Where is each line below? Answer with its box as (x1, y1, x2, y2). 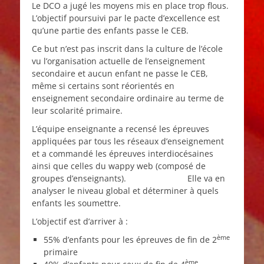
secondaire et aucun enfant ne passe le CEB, (32, 68, 208, 80)
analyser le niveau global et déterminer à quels (32, 185, 219, 197)
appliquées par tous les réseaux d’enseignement (32, 136, 224, 147)
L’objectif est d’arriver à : (32, 216, 128, 227)
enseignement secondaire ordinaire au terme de (32, 93, 224, 104)
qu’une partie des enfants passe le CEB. (32, 25, 189, 37)
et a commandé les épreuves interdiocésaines (32, 148, 213, 160)
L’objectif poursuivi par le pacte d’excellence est (32, 12, 220, 24)
